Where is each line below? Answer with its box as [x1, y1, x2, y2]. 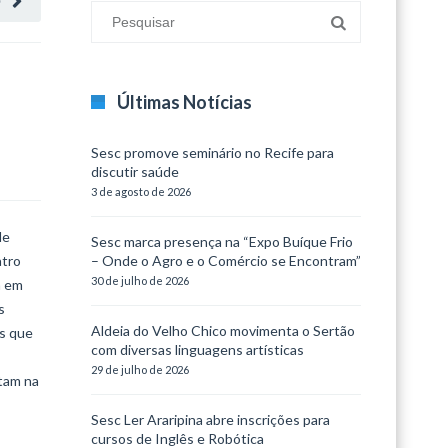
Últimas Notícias [117, 91, 252, 113]
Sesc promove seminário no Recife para [91, 144, 334, 161]
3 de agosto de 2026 [91, 185, 191, 198]
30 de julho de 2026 [91, 274, 189, 287]
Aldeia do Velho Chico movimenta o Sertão [91, 322, 355, 339]
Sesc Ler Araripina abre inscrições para [91, 411, 330, 428]
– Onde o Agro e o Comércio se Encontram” [91, 252, 361, 269]
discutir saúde [91, 163, 179, 180]
